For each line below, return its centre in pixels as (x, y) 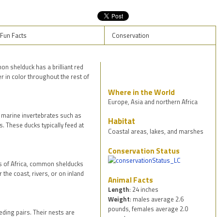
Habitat (122, 121)
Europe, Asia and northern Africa (153, 102)
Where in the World (142, 92)
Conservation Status (144, 151)
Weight (119, 199)
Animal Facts (131, 180)
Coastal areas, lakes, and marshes (156, 132)
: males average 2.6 (157, 199)
